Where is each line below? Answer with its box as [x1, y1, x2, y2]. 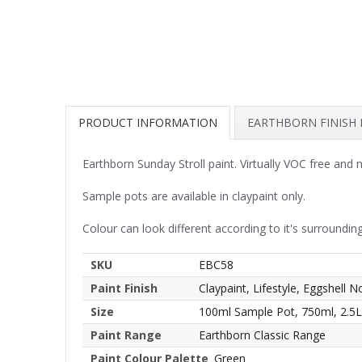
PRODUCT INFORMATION [78, 115, 217, 131]
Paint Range [90, 327, 162, 343]
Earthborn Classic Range [199, 327, 326, 343]
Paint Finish [90, 280, 158, 297]
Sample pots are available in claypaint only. [82, 188, 305, 204]
